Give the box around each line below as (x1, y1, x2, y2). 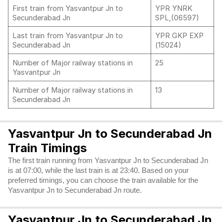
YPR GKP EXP (155, 31, 204, 40)
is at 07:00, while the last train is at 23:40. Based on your (8, 166, 189, 174)
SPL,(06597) (155, 13, 199, 22)
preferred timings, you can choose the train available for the (8, 176, 198, 184)
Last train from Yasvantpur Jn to (12, 31, 123, 40)
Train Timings (8, 141, 87, 155)
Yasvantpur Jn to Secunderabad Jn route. (8, 186, 142, 194)
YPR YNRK (155, 4, 192, 13)
